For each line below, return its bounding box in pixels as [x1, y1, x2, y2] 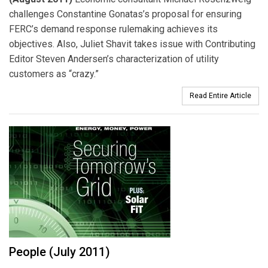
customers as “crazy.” [9, 68, 99, 80]
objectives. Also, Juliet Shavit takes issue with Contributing [9, 38, 255, 50]
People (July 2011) [9, 244, 110, 259]
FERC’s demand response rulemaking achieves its [9, 23, 218, 35]
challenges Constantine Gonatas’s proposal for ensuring [9, 8, 242, 20]
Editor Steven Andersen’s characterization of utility [9, 53, 219, 65]
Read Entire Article [190, 91, 251, 100]
